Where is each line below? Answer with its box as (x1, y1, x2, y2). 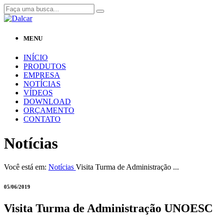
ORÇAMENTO (23, 106, 74, 115)
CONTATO (23, 115, 61, 124)
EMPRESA (23, 71, 60, 80)
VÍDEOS (23, 88, 53, 97)
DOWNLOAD (23, 97, 71, 106)
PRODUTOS (23, 62, 66, 71)
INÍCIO (23, 53, 48, 62)
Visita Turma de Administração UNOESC (4, 202, 213, 215)
